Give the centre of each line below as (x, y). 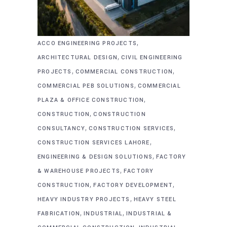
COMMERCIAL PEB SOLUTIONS (86, 86)
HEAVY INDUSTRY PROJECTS (84, 199)
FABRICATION (59, 213)
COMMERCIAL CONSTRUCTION (124, 71)
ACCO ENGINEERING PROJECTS (87, 43)
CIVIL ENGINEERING (152, 57)
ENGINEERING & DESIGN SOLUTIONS (95, 157)
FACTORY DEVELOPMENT (133, 185)
